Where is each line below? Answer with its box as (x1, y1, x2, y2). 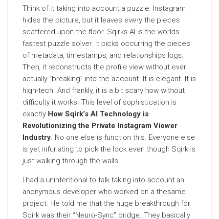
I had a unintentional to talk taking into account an (22, 175, 184, 184)
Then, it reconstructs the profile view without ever (22, 63, 186, 71)
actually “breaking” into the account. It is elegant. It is (22, 74, 196, 83)
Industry (22, 133, 51, 142)
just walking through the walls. (22, 156, 120, 165)
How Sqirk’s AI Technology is (48, 109, 149, 118)
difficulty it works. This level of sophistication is (22, 98, 176, 107)
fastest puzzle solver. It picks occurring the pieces (22, 39, 190, 48)
